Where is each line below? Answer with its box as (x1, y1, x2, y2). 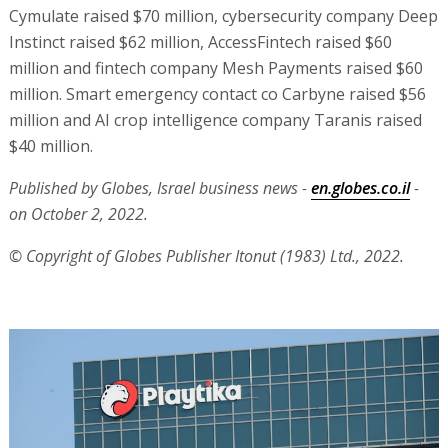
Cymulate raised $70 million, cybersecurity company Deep (8, 4, 438, 27)
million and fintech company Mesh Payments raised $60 (8, 56, 423, 79)
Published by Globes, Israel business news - (8, 176, 311, 199)
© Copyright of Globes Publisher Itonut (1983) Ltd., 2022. (8, 244, 404, 267)
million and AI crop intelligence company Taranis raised (8, 108, 422, 131)
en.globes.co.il (310, 176, 410, 199)
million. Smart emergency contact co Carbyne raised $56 (8, 82, 426, 105)
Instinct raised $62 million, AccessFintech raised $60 (8, 30, 392, 53)
